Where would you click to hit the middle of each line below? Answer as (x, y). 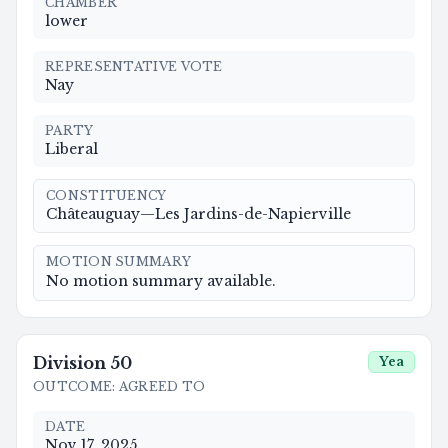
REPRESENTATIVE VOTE (134, 66)
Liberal (71, 148)
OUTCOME (73, 386)
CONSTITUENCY (106, 195)
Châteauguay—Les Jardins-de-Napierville (198, 213)
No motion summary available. (161, 280)
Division (69, 362)
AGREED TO (162, 386)
